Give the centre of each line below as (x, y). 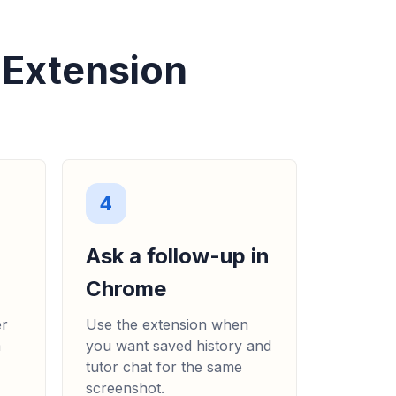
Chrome (126, 289)
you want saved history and (178, 346)
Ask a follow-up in (177, 256)
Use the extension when (167, 325)
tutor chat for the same (164, 367)
